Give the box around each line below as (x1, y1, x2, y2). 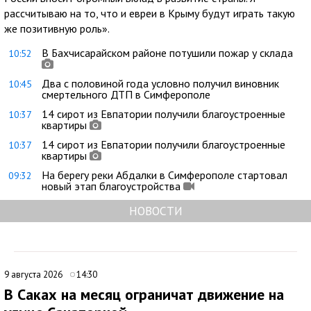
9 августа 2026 (4, 268, 65, 280)
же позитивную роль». (4, 21, 110, 35)
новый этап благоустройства (42, 178, 180, 193)
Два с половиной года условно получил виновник (42, 76, 279, 90)
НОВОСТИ (128, 202, 183, 219)
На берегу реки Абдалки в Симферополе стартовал (42, 167, 287, 182)
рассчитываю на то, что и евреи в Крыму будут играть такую (4, 6, 295, 20)
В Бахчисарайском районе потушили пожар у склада (42, 45, 293, 60)
